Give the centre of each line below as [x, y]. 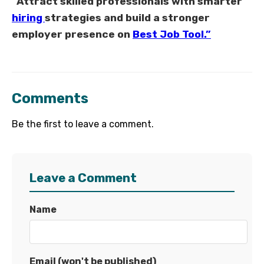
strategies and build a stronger [127, 17]
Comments [50, 98]
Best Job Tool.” [172, 34]
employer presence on [72, 34]
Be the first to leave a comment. [83, 124]
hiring [28, 17]
